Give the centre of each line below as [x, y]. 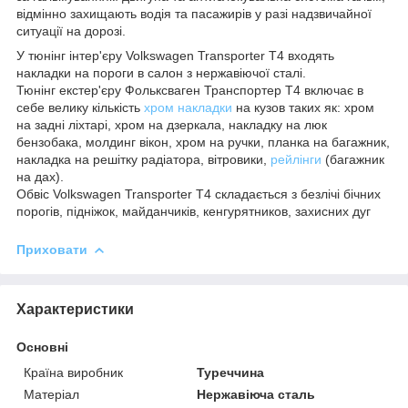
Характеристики [75, 309]
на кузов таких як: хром [303, 107]
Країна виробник [73, 372]
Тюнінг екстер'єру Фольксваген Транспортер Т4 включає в [190, 90]
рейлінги [296, 159]
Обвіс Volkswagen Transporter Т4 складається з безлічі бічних [199, 194]
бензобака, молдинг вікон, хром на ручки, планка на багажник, [203, 142]
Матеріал [51, 394]
